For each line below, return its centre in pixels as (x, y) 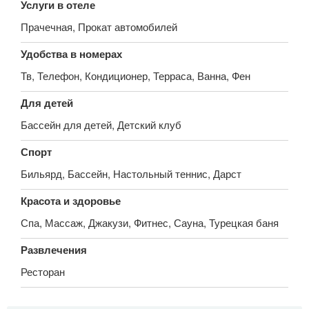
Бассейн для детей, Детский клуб (101, 124)
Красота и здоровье (71, 200)
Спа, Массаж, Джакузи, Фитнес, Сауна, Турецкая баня (150, 222)
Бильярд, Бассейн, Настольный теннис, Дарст (131, 173)
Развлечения (54, 249)
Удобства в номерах (71, 53)
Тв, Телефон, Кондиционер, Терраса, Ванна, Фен (136, 75)
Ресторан (43, 271)
